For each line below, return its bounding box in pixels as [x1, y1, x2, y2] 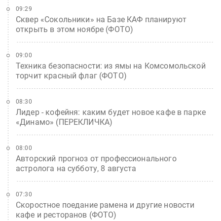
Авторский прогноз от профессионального [16, 154, 177, 163]
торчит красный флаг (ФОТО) [16, 71, 127, 80]
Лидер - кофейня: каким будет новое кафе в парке [16, 108, 206, 117]
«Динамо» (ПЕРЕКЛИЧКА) [16, 117, 113, 127]
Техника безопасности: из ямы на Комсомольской [16, 61, 206, 71]
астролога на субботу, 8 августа [16, 164, 137, 173]
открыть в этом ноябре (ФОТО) [16, 25, 134, 34]
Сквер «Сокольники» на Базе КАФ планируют [16, 15, 186, 24]
